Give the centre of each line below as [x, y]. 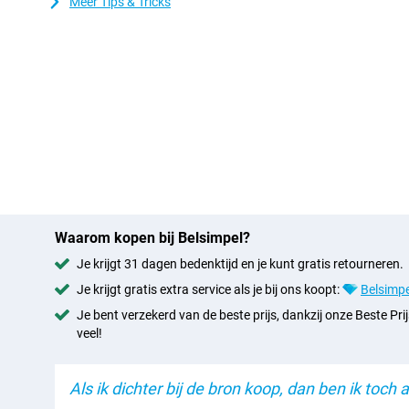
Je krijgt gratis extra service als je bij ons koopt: [210, 289]
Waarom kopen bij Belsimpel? [152, 238]
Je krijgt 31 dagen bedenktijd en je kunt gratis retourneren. [240, 264]
